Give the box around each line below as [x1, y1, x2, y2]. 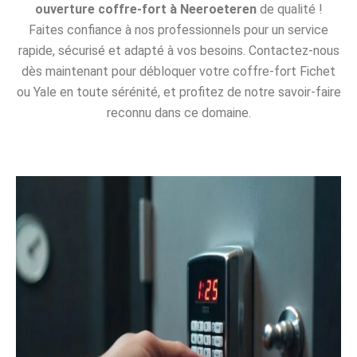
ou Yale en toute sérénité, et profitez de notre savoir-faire [16, 84, 341, 100]
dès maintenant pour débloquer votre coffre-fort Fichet [22, 64, 335, 80]
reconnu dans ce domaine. [106, 105, 251, 121]
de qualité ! [256, 2, 323, 18]
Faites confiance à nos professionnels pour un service [29, 22, 328, 38]
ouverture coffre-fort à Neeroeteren [34, 2, 257, 18]
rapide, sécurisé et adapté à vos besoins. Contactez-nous [18, 43, 339, 59]
